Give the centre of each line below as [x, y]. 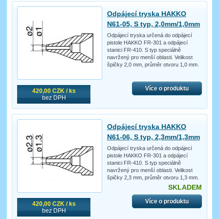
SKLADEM [185, 187]
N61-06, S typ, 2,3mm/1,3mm [153, 137]
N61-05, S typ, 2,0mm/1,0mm [153, 24]
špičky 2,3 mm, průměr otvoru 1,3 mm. [153, 178]
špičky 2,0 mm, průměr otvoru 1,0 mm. [153, 65]
